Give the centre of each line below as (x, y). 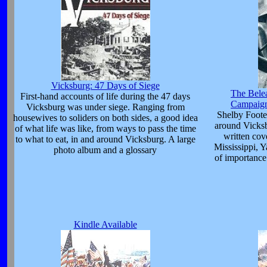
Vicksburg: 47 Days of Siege (105, 85)
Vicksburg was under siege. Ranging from (105, 107)
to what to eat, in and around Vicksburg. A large (105, 139)
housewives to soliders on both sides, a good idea (105, 117)
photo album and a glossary (105, 150)
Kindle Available (105, 224)
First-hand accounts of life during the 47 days (105, 96)
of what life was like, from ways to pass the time (105, 128)
